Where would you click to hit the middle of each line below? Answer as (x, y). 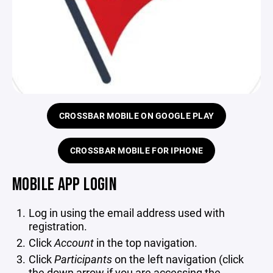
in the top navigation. (145, 243)
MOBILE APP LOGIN (65, 185)
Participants (83, 259)
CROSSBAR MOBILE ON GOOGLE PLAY (136, 116)
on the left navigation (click (178, 259)
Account (74, 243)
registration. (58, 226)
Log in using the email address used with (126, 213)
